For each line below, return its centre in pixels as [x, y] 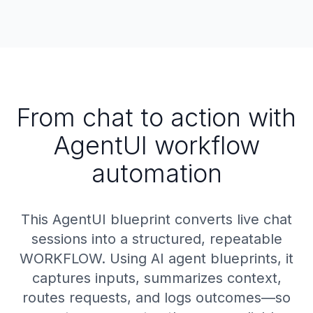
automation [156, 173]
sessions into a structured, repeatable [156, 239]
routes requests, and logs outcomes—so [156, 298]
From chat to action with [156, 117]
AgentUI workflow [156, 145]
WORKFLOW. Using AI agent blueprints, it [156, 259]
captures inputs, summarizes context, [156, 278]
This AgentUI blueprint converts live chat [156, 219]
